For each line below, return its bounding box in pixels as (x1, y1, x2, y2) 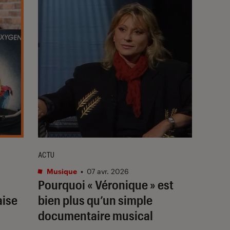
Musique (45, 166, 77, 176)
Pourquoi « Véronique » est (38, 177, 174, 192)
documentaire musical (38, 207, 153, 223)
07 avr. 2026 (87, 166, 129, 176)
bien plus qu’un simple (38, 192, 152, 207)
